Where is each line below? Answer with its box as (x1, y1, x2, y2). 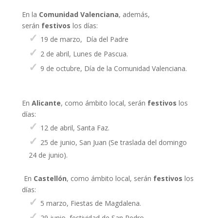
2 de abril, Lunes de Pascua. (40, 49, 128, 58)
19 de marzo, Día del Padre (40, 34, 128, 44)
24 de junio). (28, 150, 68, 160)
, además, (118, 9, 150, 19)
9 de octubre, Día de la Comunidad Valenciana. (40, 63, 187, 73)
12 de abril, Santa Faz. (40, 123, 109, 132)
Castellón (33, 173, 67, 183)
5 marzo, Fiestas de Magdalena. (40, 198, 141, 208)
